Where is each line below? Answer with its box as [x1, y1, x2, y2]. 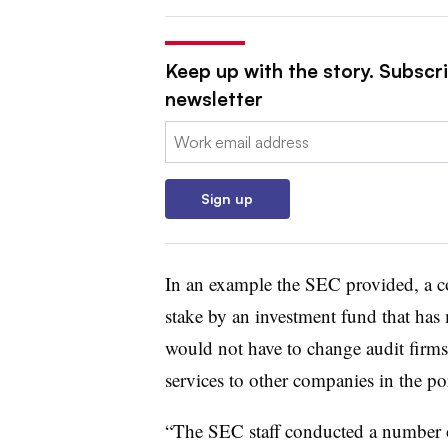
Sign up [201, 190, 253, 207]
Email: [164, 123, 206, 143]
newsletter [164, 87, 263, 111]
